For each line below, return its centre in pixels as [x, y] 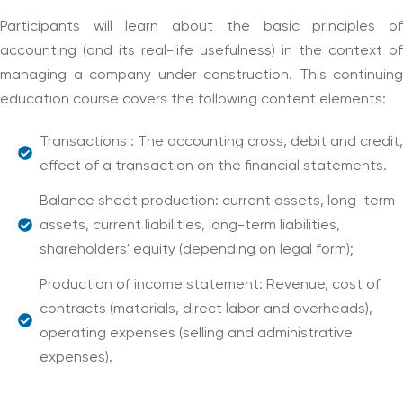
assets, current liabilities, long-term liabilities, [190, 226]
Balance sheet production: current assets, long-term [217, 202]
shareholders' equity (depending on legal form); [197, 251]
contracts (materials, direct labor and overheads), [206, 310]
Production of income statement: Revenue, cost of [210, 286]
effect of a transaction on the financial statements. [213, 167]
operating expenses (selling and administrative [196, 334]
